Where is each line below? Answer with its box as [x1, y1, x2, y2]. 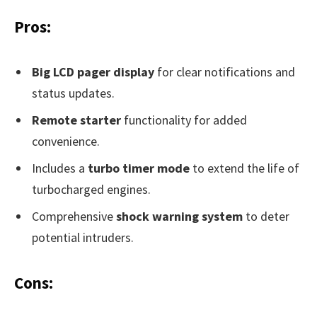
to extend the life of [190, 159, 299, 176]
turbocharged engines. [32, 180, 151, 197]
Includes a [32, 159, 88, 176]
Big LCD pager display [32, 63, 154, 80]
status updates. [32, 84, 115, 101]
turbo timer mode [88, 159, 190, 176]
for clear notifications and [154, 63, 295, 80]
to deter [243, 207, 289, 224]
